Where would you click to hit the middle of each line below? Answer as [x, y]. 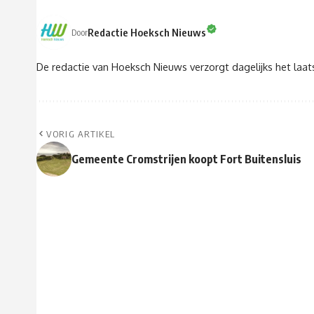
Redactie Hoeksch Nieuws [147, 32]
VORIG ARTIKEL [81, 134]
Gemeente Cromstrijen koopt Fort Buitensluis [186, 159]
